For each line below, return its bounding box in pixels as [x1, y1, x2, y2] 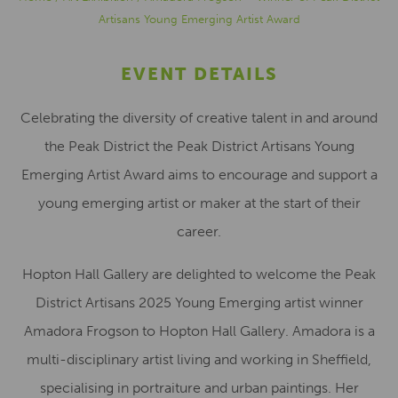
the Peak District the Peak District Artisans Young [44, 138, 354, 155]
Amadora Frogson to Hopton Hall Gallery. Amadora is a [23, 322, 375, 339]
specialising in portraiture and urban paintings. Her [39, 379, 359, 396]
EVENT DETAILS [120, 63, 278, 84]
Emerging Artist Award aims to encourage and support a [20, 166, 378, 183]
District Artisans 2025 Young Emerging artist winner [35, 294, 363, 311]
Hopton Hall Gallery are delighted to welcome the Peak [22, 266, 376, 283]
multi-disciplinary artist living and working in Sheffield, [27, 351, 371, 368]
